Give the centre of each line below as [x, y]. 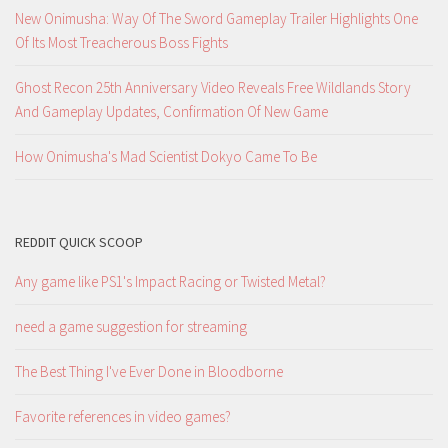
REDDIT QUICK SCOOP [79, 241]
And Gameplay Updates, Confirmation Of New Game [171, 111]
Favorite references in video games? [123, 416]
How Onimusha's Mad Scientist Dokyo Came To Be [166, 156]
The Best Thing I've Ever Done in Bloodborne [149, 371]
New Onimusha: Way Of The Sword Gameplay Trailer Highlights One [216, 18]
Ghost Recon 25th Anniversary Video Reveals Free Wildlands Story [213, 87]
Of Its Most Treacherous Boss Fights [121, 42]
